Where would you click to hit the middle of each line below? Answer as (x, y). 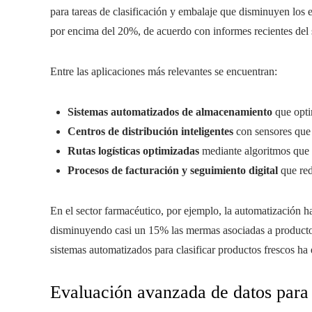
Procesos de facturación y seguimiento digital (173, 170)
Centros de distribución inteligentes (150, 131)
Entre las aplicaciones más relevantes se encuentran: (164, 71)
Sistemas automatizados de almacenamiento (170, 112)
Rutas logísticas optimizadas (133, 151)
